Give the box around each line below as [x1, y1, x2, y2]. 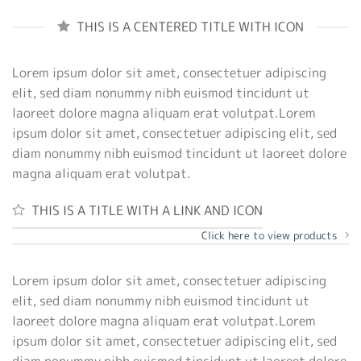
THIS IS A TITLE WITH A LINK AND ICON [31, 201, 263, 220]
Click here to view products [201, 227, 337, 243]
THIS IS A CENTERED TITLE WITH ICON [77, 18, 304, 36]
